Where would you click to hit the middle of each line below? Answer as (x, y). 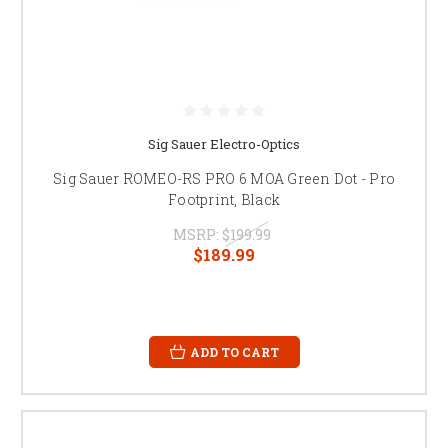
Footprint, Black (224, 199)
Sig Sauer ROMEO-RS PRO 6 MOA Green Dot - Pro (224, 178)
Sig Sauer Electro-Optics (224, 143)
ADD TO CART (234, 351)
